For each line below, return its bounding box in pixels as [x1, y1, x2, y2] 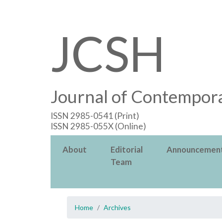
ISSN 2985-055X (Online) [51, 121, 146, 131]
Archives [104, 203, 131, 212]
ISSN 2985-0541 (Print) [51, 111, 139, 121]
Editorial [111, 144, 143, 155]
